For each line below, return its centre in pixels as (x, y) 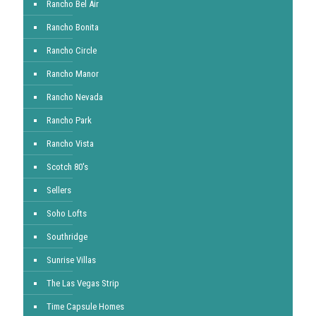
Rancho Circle (72, 50)
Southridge (67, 237)
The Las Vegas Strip (83, 283)
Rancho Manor (73, 74)
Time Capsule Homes (85, 306)
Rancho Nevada (75, 97)
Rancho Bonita (73, 27)
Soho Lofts (67, 213)
